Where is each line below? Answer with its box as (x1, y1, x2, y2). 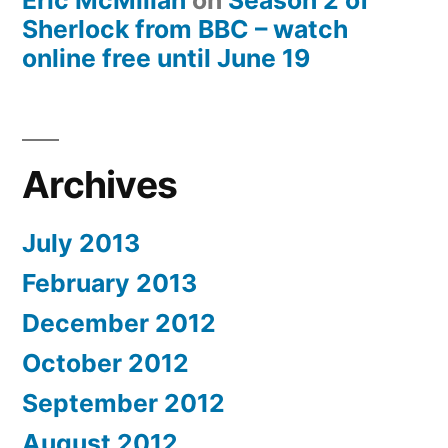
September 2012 (22, 388, 225, 419)
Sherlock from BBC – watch (22, 14, 348, 45)
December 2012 (22, 308, 216, 339)
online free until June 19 (22, 43, 310, 74)
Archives (22, 162, 178, 208)
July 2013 (22, 228, 140, 259)
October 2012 (22, 348, 189, 379)
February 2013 (22, 268, 197, 299)
